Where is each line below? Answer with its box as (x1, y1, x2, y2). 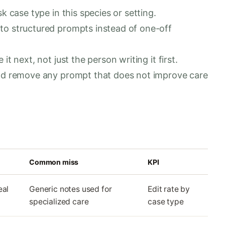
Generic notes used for (29, 184, 112, 194)
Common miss (29, 157, 79, 166)
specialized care (29, 196, 89, 206)
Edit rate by (148, 184, 190, 194)
